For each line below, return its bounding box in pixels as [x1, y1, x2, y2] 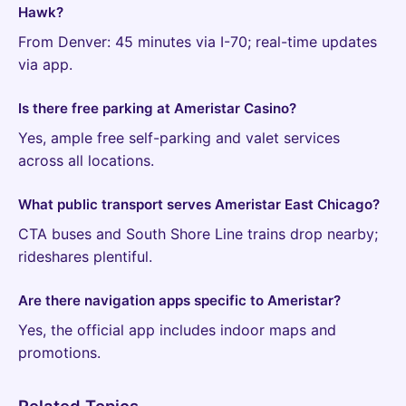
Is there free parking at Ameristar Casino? [18, 99, 296, 117]
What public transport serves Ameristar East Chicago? [18, 195, 380, 213]
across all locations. [18, 150, 154, 169]
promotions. [18, 343, 101, 362]
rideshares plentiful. [18, 246, 152, 266]
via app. [18, 54, 72, 73]
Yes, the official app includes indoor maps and [18, 320, 336, 339]
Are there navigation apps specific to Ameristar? [18, 291, 341, 309]
